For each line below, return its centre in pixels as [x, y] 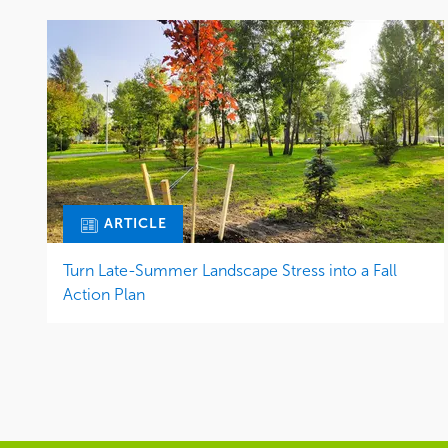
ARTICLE [133, 224]
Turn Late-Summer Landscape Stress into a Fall [230, 270]
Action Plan [104, 294]
